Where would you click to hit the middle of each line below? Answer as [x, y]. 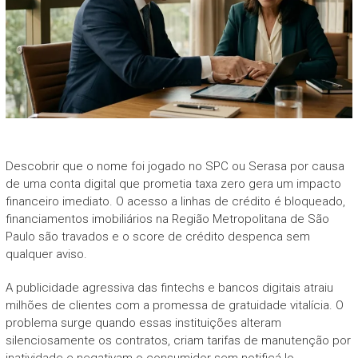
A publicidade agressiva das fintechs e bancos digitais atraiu [169, 287]
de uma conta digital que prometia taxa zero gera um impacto [173, 183]
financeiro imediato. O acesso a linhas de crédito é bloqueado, [175, 201]
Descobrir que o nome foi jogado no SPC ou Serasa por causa [175, 166]
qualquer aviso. [46, 254]
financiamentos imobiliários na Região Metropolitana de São [167, 219]
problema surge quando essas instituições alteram [143, 322]
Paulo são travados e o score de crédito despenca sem [157, 236]
